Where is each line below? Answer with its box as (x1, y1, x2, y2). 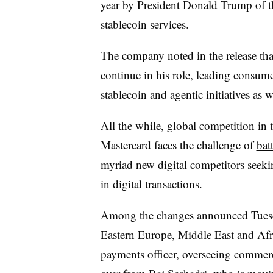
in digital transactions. (100, 175, 202, 191)
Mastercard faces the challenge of (100, 136, 257, 152)
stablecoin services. (100, 16, 189, 32)
